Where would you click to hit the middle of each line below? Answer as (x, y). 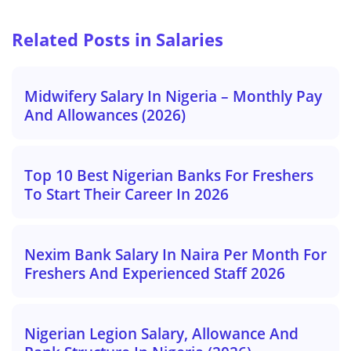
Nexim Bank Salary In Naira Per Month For (175, 255)
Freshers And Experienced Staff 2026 (155, 273)
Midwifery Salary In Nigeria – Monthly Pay (173, 96)
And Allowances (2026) (105, 115)
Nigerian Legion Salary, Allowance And (161, 334)
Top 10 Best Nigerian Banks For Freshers (169, 175)
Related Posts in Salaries (118, 40)
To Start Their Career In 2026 (127, 194)
